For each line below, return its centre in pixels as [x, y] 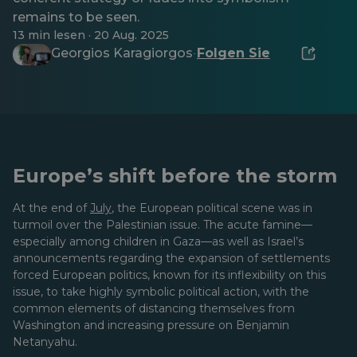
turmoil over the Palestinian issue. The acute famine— [163, 225]
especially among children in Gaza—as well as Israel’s [158, 241]
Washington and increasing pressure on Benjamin [151, 325]
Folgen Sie [233, 53]
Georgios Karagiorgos [122, 53]
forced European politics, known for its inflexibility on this [169, 275]
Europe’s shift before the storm [175, 176]
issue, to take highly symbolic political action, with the [161, 292]
